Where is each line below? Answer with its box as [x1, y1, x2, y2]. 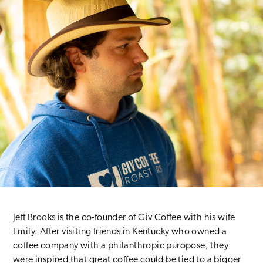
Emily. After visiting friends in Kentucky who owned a [13, 227, 227, 237]
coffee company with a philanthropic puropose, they [13, 241, 228, 251]
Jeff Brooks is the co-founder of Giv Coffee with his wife [13, 213, 235, 223]
